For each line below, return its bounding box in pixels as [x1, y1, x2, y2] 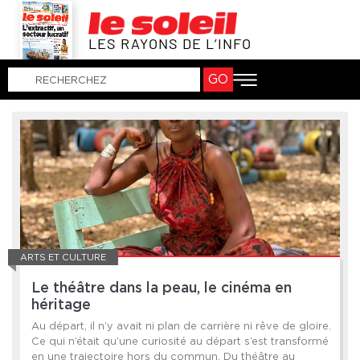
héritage [31, 299, 91, 313]
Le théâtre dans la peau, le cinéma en [31, 282, 292, 296]
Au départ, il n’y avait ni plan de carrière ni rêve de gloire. [31, 320, 331, 333]
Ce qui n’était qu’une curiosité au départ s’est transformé [31, 335, 329, 348]
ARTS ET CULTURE [20, 252, 106, 264]
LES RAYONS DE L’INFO [88, 35, 252, 53]
